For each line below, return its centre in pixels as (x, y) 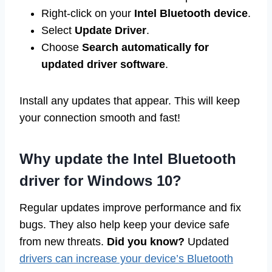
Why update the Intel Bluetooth (128, 158)
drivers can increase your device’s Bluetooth (126, 258)
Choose (62, 47)
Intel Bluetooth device (191, 13)
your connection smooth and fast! (100, 117)
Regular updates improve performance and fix (130, 207)
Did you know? (146, 241)
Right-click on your (88, 13)
